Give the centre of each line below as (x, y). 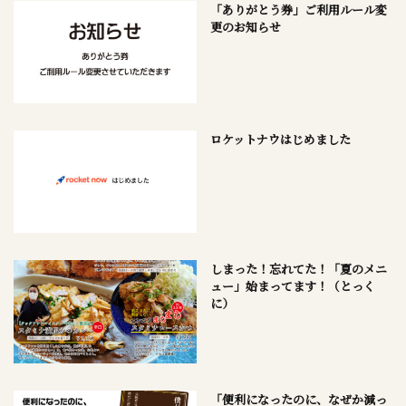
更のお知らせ (245, 26)
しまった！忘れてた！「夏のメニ (298, 269)
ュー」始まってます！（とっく (292, 286)
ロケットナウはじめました (280, 140)
